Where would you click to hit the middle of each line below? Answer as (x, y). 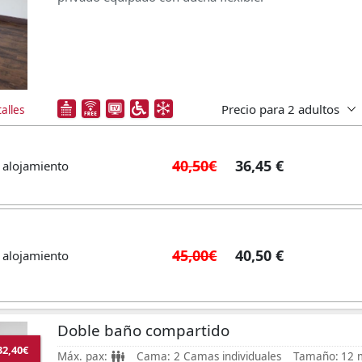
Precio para (253, 109)
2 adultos (313, 109)
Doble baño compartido (143, 330)
